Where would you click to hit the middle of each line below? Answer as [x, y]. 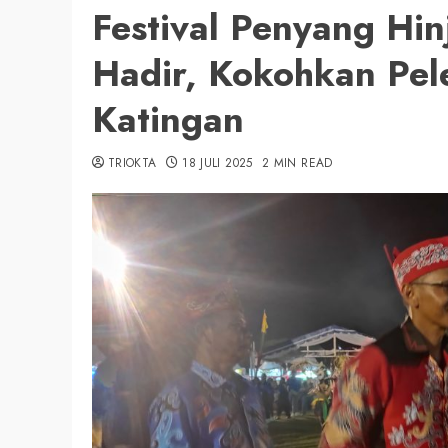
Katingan [168, 119]
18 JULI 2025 [217, 162]
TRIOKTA [132, 162]
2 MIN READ [297, 162]
